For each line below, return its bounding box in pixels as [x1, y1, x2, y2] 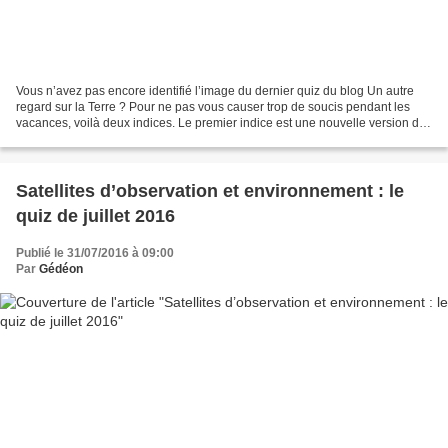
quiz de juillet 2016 [16, 206, 175, 227]
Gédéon [39, 262, 83, 277]
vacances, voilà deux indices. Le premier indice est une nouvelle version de [16, 116, 426, 131]
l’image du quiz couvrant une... [16, 132, 182, 147]
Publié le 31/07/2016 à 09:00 [16, 246, 174, 261]
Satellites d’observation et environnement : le [16, 181, 404, 202]
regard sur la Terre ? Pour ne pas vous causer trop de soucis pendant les [16, 100, 410, 115]
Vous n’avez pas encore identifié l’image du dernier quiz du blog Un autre [16, 84, 414, 99]
